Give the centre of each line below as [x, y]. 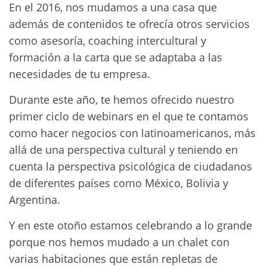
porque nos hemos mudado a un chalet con [119, 242]
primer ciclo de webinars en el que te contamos [129, 116]
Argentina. [35, 200]
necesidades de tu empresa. [80, 74]
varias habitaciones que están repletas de [113, 259]
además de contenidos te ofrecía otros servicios [129, 24]
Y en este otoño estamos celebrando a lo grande [131, 225]
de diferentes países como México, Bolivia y [119, 183]
